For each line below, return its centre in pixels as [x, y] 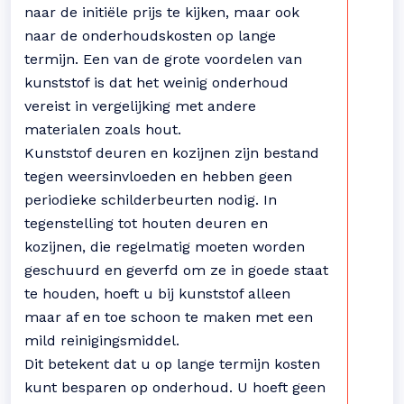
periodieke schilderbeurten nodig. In [151, 200]
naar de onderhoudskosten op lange [150, 36]
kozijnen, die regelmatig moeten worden [165, 247]
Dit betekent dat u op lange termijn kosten [172, 364]
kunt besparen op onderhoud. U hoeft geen [175, 387]
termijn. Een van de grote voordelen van [163, 59]
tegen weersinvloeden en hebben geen [158, 176]
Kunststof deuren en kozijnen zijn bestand [172, 153]
